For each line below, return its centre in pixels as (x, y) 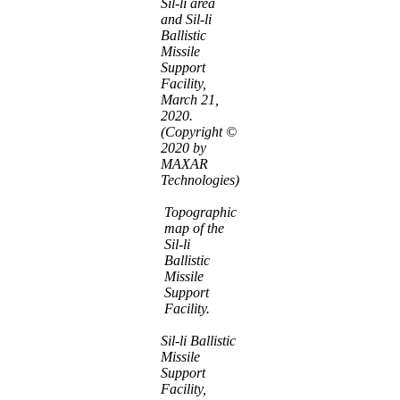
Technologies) (200, 179)
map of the (194, 228)
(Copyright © (199, 131)
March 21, (190, 99)
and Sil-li (186, 19)
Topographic (200, 212)
